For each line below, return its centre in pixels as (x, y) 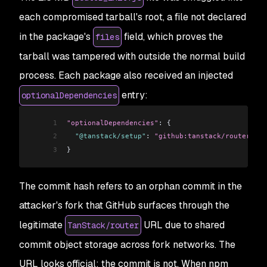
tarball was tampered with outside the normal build (132, 56)
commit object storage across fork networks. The (127, 244)
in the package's (56, 36)
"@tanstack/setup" (106, 136)
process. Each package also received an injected (126, 75)
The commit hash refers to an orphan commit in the (131, 186)
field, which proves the (172, 36)
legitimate (42, 225)
